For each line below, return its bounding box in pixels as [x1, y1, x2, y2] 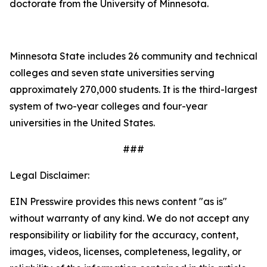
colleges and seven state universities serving [10, 66, 215, 79]
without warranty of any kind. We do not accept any [10, 212, 249, 224]
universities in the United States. [10, 116, 155, 129]
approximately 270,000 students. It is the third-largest [10, 83, 257, 95]
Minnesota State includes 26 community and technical [10, 49, 257, 62]
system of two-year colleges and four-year [10, 100, 207, 112]
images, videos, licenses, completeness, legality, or [10, 245, 241, 257]
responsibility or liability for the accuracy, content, [10, 228, 238, 241]
